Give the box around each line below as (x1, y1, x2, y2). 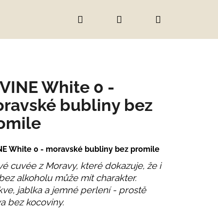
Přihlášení (121, 13, 165, 25)
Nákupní (160, 13, 198, 25)
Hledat (82, 13, 113, 25)
